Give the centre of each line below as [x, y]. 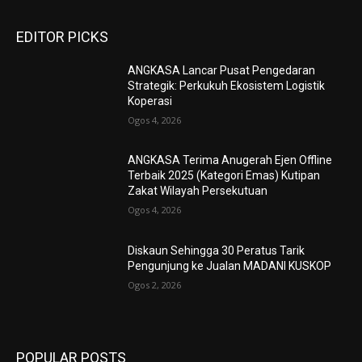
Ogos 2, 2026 [155, 285]
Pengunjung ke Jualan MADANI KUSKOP [230, 266]
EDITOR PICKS [62, 36]
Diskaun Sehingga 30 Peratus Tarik [217, 251]
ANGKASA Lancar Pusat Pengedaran [222, 70]
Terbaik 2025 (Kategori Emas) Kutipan [224, 176]
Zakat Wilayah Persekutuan [198, 191]
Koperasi [150, 101]
